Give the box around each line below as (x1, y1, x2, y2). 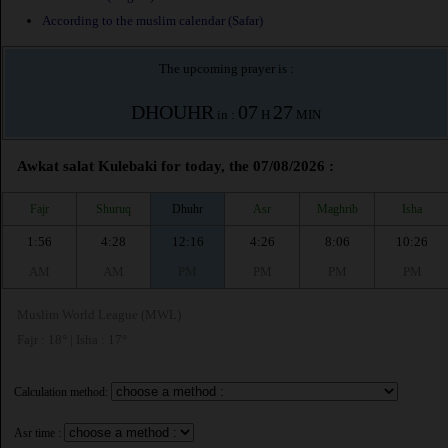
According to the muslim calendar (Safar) (42, 13, 263, 29)
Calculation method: (14, 385, 108, 400)
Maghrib (316, 201, 358, 216)
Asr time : (14, 426, 61, 441)
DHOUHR (131, 101, 214, 124)
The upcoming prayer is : (158, 61, 294, 77)
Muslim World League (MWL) (17, 307, 181, 323)
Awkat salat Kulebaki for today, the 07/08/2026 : (17, 158, 334, 175)
